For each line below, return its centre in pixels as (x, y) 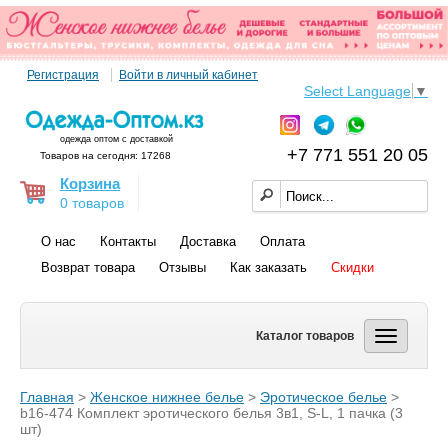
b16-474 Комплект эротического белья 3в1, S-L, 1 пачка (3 (211, 413)
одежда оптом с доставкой (117, 139)
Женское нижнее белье (167, 397)
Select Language (357, 91)
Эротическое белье (323, 397)
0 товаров (92, 203)
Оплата (282, 242)
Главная (47, 397)
